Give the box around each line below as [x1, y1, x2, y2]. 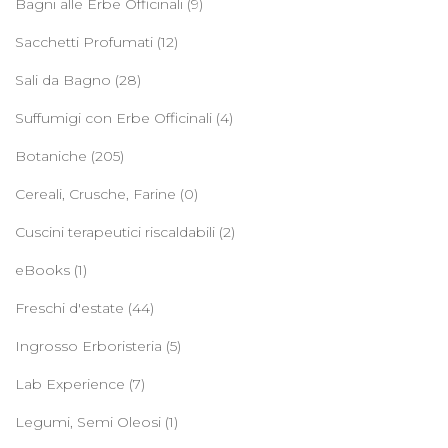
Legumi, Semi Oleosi [15, 412, 161, 431]
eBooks [15, 260, 70, 279]
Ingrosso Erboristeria [15, 336, 162, 355]
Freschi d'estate [15, 298, 124, 317]
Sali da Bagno [15, 70, 111, 89]
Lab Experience [15, 374, 125, 393]
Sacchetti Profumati [15, 32, 153, 51]
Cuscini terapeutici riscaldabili [15, 222, 215, 241]
